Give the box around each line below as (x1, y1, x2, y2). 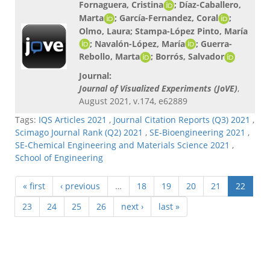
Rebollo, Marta (79, 51, 140, 63)
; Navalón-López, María (90, 37, 185, 49)
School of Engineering (15, 152, 103, 164)
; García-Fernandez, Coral (115, 11, 218, 24)
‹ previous (60, 180, 100, 192)
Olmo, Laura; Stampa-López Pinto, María (79, 25, 248, 37)
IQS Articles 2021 (39, 114, 107, 126)
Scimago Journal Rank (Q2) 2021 (15, 127, 143, 139)
